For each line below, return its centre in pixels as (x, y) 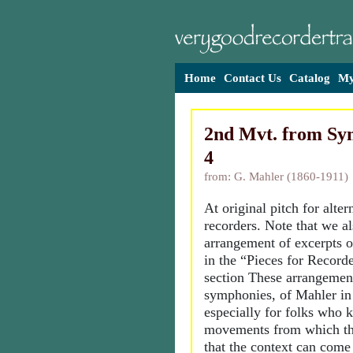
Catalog (310, 78)
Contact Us (253, 78)
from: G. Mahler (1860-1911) (276, 176)
